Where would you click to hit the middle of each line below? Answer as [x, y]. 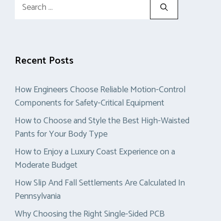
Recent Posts [44, 61]
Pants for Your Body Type [61, 134]
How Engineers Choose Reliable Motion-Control [100, 90]
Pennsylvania [38, 197]
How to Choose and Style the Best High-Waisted [102, 121]
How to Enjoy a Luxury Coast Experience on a [95, 152]
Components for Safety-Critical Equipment [90, 103]
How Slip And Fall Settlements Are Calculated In [100, 183]
